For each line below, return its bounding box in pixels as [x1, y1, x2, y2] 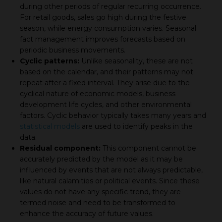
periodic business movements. [20, 45, 125, 55]
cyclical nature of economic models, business [20, 89, 175, 98]
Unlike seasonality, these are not [79, 56, 193, 65]
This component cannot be [101, 143, 196, 153]
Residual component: [20, 143, 101, 153]
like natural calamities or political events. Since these [20, 176, 200, 185]
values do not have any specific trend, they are [20, 187, 181, 196]
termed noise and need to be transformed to [20, 198, 175, 207]
